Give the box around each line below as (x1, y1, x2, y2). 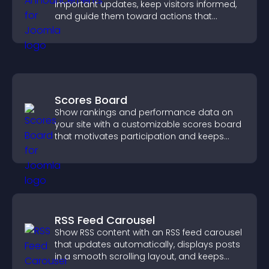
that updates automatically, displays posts (55, 238, 240, 250)
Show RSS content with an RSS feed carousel (55, 226, 242, 238)
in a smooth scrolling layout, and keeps (55, 250, 224, 262)
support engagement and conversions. (55, 22, 225, 34)
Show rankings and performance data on (55, 106, 233, 118)
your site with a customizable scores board (55, 118, 241, 130)
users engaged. (55, 142, 122, 154)
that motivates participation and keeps (55, 130, 224, 142)
